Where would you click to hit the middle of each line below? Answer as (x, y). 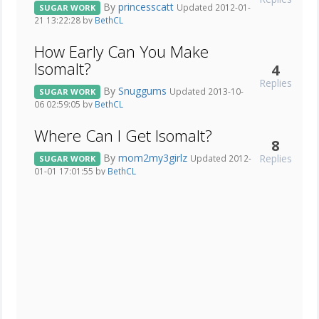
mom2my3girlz (154, 157)
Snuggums (144, 90)
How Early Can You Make (121, 52)
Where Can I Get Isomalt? (123, 136)
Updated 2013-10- (206, 91)
